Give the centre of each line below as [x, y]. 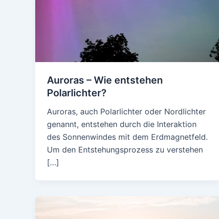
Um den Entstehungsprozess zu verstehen [125, 150]
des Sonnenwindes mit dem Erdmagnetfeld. [127, 137]
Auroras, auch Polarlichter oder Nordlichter [126, 112]
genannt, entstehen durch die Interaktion [122, 124]
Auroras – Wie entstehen [105, 80]
